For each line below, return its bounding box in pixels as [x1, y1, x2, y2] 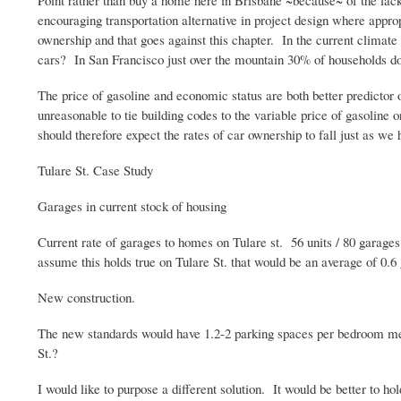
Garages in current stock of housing [38, 197, 226, 216]
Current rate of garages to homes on [38, 233, 233, 252]
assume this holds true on [38, 252, 175, 271]
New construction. [38, 288, 135, 307]
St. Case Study [72, 161, 153, 180]
